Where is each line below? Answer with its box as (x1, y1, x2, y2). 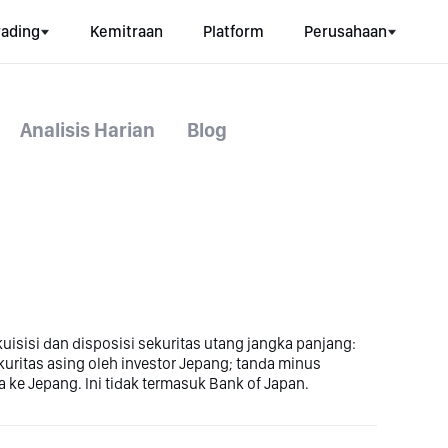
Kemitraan (90, 22, 163, 41)
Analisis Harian (20, 118, 155, 142)
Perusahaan (304, 22, 387, 41)
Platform (203, 22, 264, 41)
